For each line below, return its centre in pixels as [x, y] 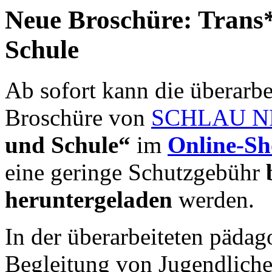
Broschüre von [78, 117]
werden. [216, 199]
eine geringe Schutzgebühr [135, 172]
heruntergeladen [92, 199]
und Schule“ [68, 144]
